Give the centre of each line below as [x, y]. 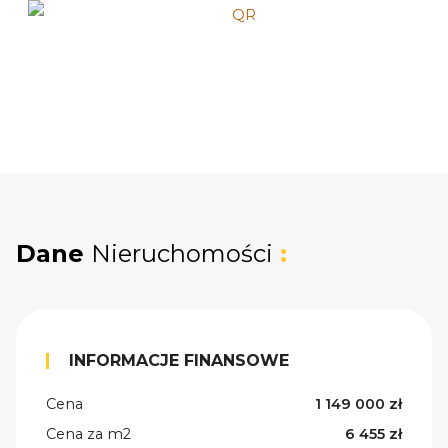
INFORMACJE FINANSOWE [179, 361]
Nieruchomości [182, 254]
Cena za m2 [88, 434]
